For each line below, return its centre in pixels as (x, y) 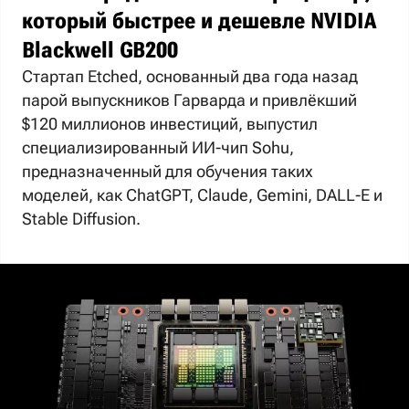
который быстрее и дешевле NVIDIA (199, 21)
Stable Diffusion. (81, 219)
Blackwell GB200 (100, 50)
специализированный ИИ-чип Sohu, (158, 147)
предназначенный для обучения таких (168, 171)
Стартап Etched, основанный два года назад (190, 76)
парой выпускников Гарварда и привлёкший (189, 100)
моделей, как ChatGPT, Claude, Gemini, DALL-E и (202, 195)
